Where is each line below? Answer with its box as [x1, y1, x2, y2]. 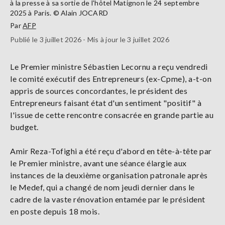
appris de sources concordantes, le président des [10, 85, 187, 95]
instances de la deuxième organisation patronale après [10, 170, 208, 180]
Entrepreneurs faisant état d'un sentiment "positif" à [10, 97, 202, 107]
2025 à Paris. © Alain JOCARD [10, 8, 108, 17]
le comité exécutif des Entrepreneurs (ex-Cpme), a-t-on [10, 73, 211, 83]
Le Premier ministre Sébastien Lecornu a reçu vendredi [10, 61, 208, 71]
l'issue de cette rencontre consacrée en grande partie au [10, 109, 213, 120]
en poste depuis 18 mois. [10, 206, 99, 216]
